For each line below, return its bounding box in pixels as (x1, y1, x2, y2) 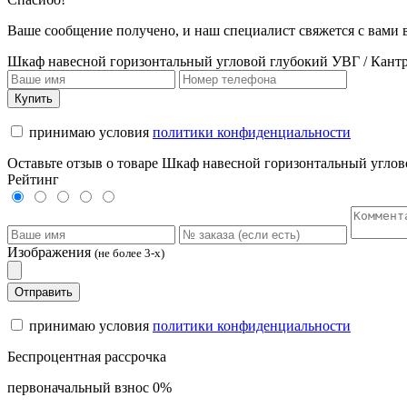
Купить (15, 91, 53, 105)
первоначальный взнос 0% (7, 379, 172, 395)
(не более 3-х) (94, 245, 164, 260)
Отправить (15, 284, 73, 299)
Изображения (7, 243, 91, 260)
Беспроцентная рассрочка (7, 348, 166, 364)
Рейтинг (7, 171, 59, 187)
